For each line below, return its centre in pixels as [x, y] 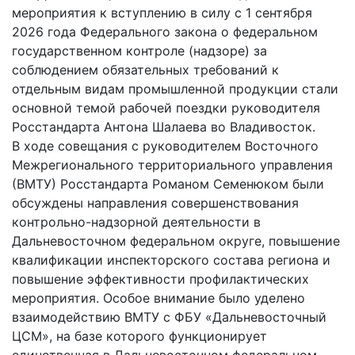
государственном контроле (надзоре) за [139, 50]
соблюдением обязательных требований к [145, 69]
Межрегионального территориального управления [172, 164]
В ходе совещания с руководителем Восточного [165, 145]
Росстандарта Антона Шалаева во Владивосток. [164, 126]
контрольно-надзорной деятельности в [136, 221]
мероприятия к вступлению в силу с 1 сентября [162, 12]
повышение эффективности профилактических [160, 279]
